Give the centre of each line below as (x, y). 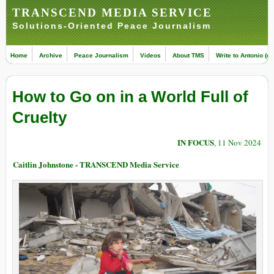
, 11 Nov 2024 (238, 143)
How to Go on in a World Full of (130, 97)
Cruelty (39, 118)
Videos (150, 55)
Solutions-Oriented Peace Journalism (112, 26)
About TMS (188, 55)
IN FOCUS (196, 143)
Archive (51, 55)
